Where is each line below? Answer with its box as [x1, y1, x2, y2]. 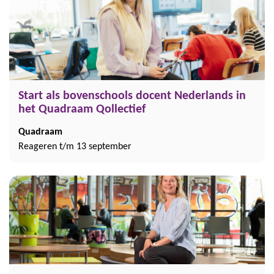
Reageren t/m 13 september [18, 142, 131, 152]
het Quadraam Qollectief [18, 103, 146, 116]
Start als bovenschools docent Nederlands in [18, 90, 246, 102]
